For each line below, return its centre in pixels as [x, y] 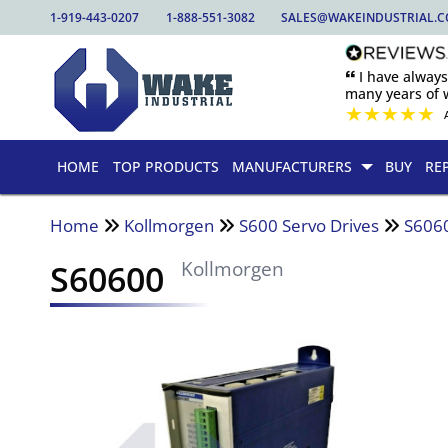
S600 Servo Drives [309, 225]
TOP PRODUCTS [165, 167]
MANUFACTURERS [292, 167]
